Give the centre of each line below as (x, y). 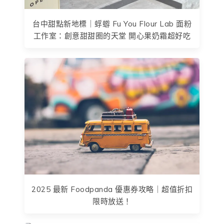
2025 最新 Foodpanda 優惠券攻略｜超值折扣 (112, 189)
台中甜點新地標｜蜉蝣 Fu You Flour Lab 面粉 (112, 24)
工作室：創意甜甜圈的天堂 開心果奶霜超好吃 (112, 36)
